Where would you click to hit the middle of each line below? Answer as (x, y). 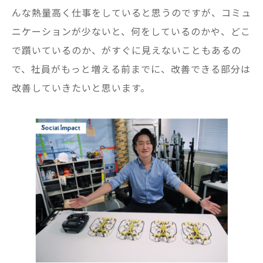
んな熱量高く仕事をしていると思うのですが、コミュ (131, 12)
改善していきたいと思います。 (81, 87)
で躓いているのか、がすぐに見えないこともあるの (127, 50)
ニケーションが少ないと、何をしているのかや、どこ (131, 31)
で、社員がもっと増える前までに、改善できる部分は (131, 68)
